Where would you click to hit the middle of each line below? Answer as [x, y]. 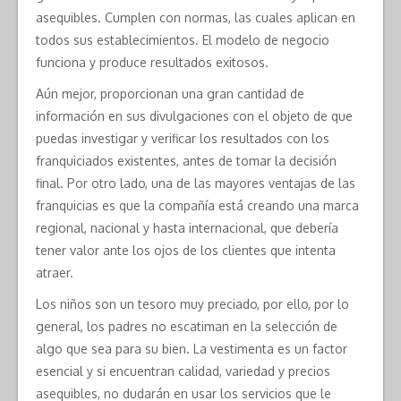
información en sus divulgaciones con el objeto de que [194, 116]
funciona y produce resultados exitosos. [152, 63]
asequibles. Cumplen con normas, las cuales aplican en [196, 18]
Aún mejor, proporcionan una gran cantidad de [170, 94]
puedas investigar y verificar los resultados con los [183, 139]
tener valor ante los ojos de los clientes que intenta [186, 251]
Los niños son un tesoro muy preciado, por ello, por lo [192, 304]
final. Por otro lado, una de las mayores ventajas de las [196, 183]
